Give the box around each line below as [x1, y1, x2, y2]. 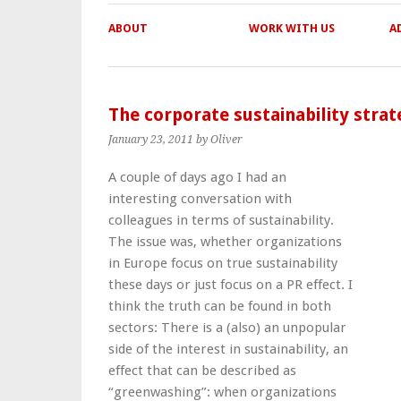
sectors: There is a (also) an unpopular [108, 320, 346, 336]
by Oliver [196, 133, 243, 146]
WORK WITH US [248, 21, 335, 35]
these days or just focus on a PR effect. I [108, 277, 353, 293]
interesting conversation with [108, 191, 292, 207]
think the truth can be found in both [108, 298, 331, 314]
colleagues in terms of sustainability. [108, 212, 334, 228]
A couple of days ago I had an [108, 169, 286, 185]
